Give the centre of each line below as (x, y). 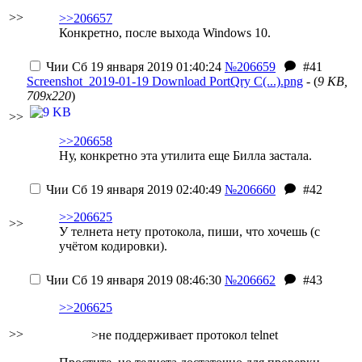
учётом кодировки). (113, 246)
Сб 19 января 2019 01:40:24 (145, 67)
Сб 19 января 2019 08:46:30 (145, 280)
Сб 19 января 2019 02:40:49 (145, 189)
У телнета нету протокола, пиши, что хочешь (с (189, 232)
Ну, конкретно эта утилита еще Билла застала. (185, 156)
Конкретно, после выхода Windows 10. (165, 33)
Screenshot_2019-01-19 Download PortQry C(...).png (165, 81)
